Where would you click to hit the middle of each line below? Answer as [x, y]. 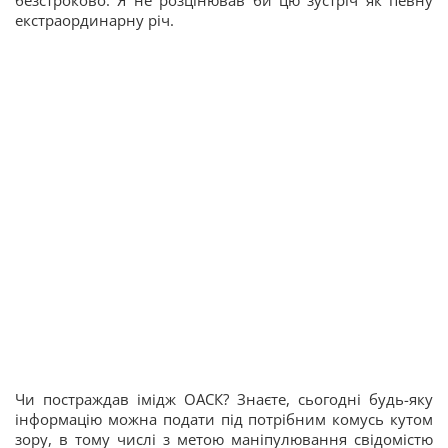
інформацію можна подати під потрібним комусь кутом [224, 419]
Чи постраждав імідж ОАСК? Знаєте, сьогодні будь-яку [224, 399]
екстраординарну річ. [94, 20]
